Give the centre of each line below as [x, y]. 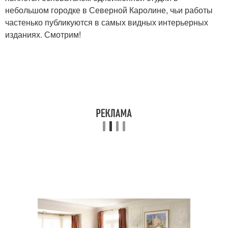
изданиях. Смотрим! [43, 34]
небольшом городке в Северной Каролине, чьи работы [109, 10]
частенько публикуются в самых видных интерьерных [107, 22]
